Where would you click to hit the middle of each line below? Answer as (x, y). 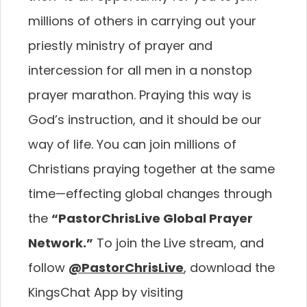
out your (231, 21)
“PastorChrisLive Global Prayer (152, 218)
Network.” (61, 243)
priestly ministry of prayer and (120, 46)
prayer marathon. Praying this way (135, 95)
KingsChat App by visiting (106, 292)
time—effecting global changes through (150, 194)
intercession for (78, 70)
